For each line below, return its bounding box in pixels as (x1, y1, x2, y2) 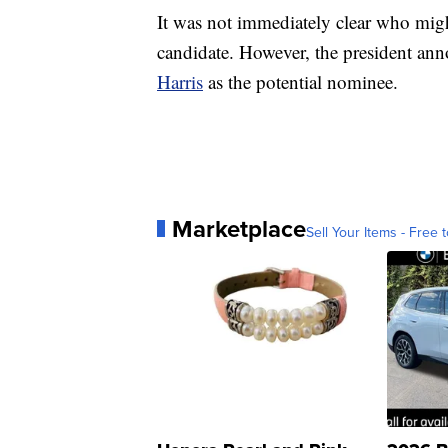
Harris (157, 68, 203, 94)
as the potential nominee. (203, 68, 398, 94)
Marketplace (172, 210, 306, 246)
